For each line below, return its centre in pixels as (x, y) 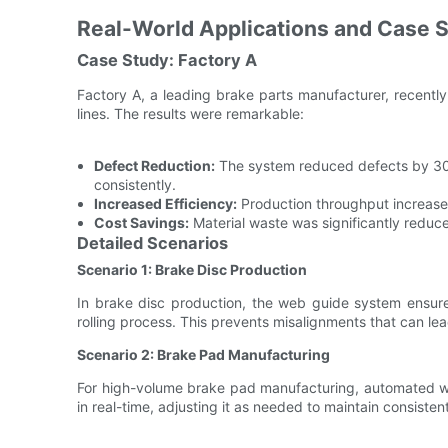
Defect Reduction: (154, 165)
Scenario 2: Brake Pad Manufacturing (203, 354)
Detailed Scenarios (152, 242)
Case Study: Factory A (167, 59)
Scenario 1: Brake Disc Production (192, 269)
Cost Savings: (141, 222)
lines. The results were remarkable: (190, 113)
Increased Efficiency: (165, 203)
